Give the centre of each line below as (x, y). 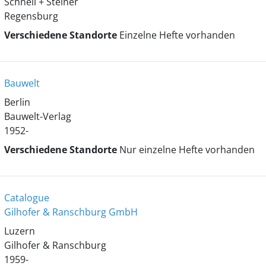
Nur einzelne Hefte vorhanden (187, 150)
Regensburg (31, 16)
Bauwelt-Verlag (37, 116)
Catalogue (26, 198)
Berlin (17, 102)
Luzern (19, 231)
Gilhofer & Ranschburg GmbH (71, 212)
